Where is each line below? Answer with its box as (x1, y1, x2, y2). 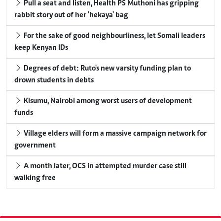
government (14, 142, 56, 150)
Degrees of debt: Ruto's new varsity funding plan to (22, 65, 191, 73)
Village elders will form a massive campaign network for (22, 130, 207, 138)
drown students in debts (14, 76, 94, 85)
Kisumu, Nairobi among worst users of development (22, 97, 192, 106)
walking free (14, 174, 56, 183)
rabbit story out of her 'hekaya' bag (14, 11, 128, 20)
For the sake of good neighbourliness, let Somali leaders (22, 32, 205, 40)
